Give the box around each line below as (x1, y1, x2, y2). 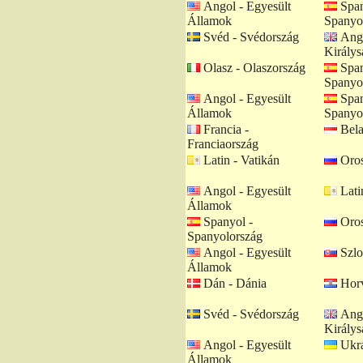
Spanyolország (187, 229, 263, 243)
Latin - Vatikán (200, 153, 280, 167)
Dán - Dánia (200, 276, 267, 290)
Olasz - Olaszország (200, 61, 305, 75)
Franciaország (187, 137, 258, 151)
